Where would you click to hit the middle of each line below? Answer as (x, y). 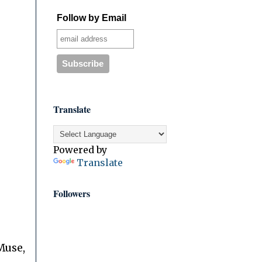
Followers (72, 193)
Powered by (80, 149)
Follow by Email (91, 18)
